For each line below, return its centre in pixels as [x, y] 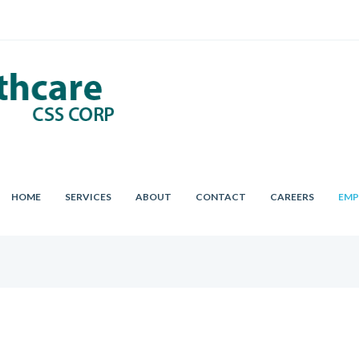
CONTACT [221, 196]
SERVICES [89, 196]
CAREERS [292, 196]
